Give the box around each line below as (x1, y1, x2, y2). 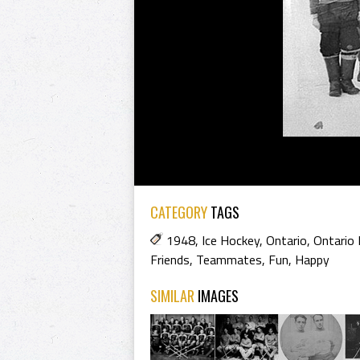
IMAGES (198, 285, 239, 306)
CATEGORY (150, 202, 207, 223)
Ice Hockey (202, 231, 260, 250)
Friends (150, 250, 190, 269)
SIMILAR (150, 285, 198, 306)
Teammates (196, 250, 262, 269)
